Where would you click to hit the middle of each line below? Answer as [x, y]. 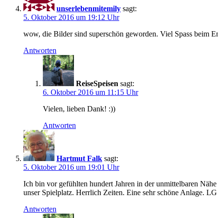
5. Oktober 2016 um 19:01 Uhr [71, 167]
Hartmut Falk [79, 158]
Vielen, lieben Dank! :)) [79, 109]
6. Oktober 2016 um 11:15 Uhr [91, 92]
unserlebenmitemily [89, 8]
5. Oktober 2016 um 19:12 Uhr [71, 17]
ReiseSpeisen [97, 83]
